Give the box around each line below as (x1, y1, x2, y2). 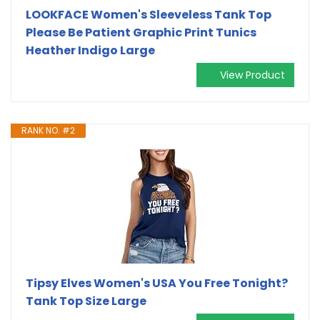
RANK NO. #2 (21, 124, 75, 136)
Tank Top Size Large (26, 292, 146, 309)
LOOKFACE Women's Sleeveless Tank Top (26, 6, 271, 23)
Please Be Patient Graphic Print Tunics (26, 24, 256, 41)
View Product (220, 67, 285, 82)
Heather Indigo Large (26, 41, 155, 59)
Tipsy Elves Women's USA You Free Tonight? (26, 274, 288, 291)
